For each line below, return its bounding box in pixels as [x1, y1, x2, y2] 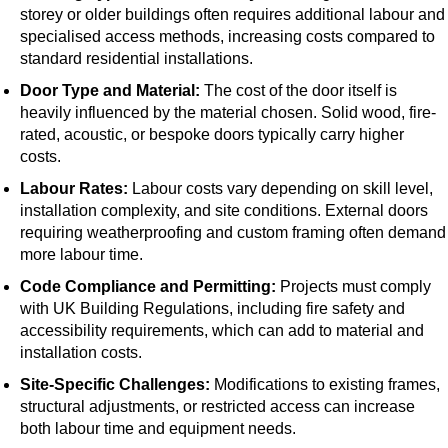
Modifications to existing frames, [210, 376, 440, 394]
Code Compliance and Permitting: [20, 278, 276, 296]
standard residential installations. [20, 50, 253, 68]
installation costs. [20, 344, 142, 362]
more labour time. [20, 246, 143, 264]
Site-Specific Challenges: [20, 376, 210, 394]
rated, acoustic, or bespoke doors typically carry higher [20, 126, 404, 144]
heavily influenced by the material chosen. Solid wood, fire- [20, 104, 436, 122]
